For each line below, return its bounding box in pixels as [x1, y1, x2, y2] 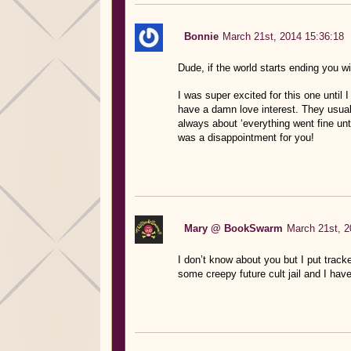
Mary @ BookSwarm [183, 222, 283, 234]
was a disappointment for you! [177, 131, 314, 143]
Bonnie [183, 30, 219, 42]
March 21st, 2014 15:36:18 [222, 30, 344, 42]
